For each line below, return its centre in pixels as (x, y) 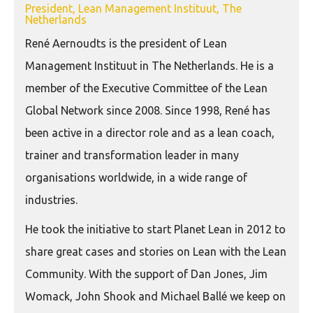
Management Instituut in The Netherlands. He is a (150, 66)
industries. (51, 200)
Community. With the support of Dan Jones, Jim (146, 274)
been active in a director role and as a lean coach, (150, 133)
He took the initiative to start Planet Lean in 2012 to (155, 230)
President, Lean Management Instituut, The (133, 9)
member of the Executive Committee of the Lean (146, 88)
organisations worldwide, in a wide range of (136, 178)
